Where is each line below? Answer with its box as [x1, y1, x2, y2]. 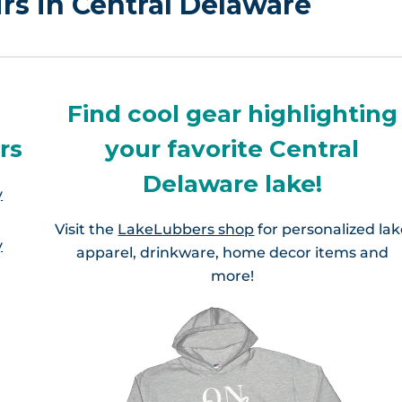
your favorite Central [105, 135, 360, 163]
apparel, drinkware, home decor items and [75, 243, 389, 261]
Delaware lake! [142, 170, 322, 198]
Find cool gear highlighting [66, 100, 398, 128]
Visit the [55, 220, 118, 238]
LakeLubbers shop [118, 220, 255, 238]
